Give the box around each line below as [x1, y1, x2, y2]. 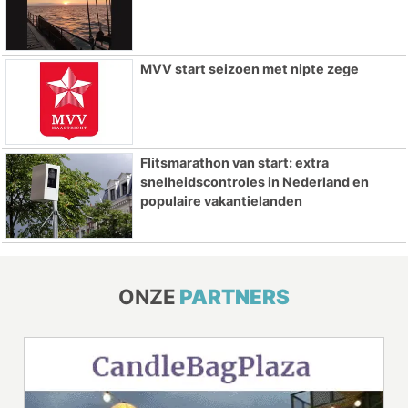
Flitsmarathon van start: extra [139, 155, 329, 171]
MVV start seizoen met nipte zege [139, 61, 359, 77]
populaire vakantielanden [139, 193, 302, 209]
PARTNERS [179, 283, 290, 309]
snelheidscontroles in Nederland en [139, 174, 369, 190]
